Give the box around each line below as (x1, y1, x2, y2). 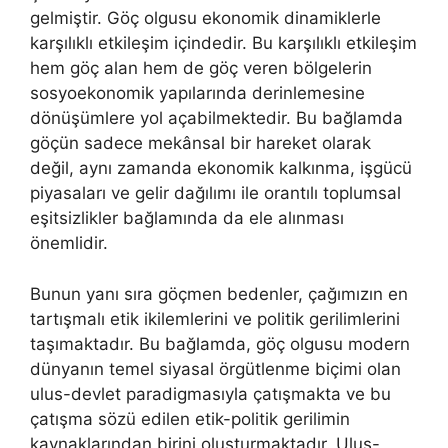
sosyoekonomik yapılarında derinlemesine (30, 83, 365, 104)
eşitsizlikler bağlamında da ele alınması (30, 208, 344, 229)
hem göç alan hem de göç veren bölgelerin (30, 58, 372, 79)
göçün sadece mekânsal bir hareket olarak (30, 133, 371, 154)
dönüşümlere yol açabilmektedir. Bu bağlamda (30, 108, 403, 129)
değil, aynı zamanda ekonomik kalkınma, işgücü (30, 158, 412, 179)
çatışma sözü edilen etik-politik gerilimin (30, 408, 350, 429)
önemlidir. (30, 233, 108, 254)
